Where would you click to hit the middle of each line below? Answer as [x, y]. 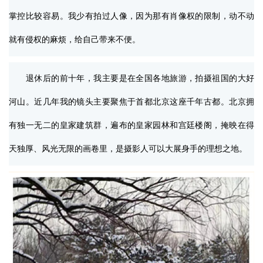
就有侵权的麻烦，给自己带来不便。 [75, 40]
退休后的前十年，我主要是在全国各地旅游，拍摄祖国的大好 [131, 79]
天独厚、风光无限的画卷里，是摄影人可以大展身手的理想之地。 [128, 149]
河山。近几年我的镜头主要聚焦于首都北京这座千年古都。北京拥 [131, 102]
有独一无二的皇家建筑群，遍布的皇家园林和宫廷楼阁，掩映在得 [131, 126]
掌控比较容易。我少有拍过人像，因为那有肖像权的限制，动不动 [131, 16]
